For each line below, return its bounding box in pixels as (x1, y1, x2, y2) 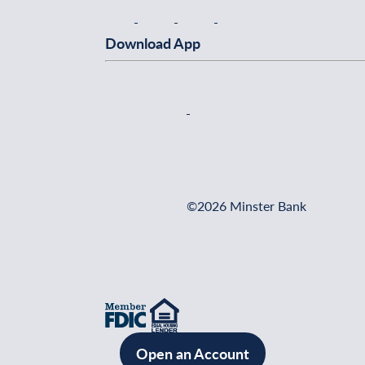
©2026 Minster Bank (187, 196, 306, 215)
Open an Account (136, 342, 249, 363)
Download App (105, 33, 200, 53)
